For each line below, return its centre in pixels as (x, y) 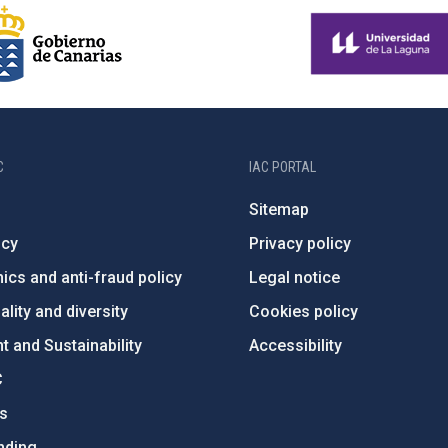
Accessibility (296, 346)
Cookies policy (304, 312)
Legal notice (295, 278)
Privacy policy (300, 244)
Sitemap (279, 210)
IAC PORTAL (283, 167)
